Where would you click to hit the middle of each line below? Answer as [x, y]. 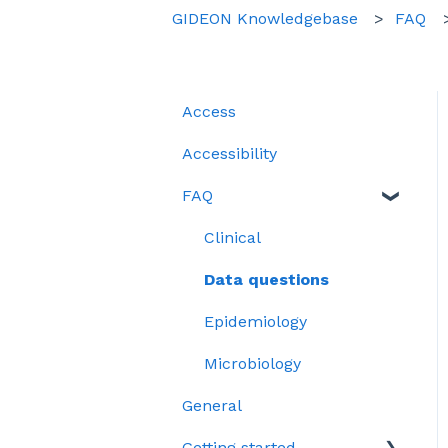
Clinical [232, 237]
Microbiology [252, 363]
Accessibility [229, 153]
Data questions [266, 279]
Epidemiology [255, 321]
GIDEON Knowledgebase [265, 18]
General [212, 405]
